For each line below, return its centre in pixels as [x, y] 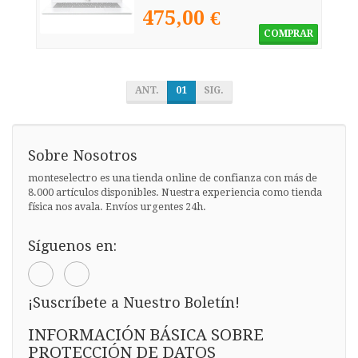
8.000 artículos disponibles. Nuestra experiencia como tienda [175, 193]
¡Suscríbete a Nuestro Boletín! [134, 303]
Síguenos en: [72, 246]
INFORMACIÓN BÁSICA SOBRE [146, 335]
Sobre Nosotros [83, 156]
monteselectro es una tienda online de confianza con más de [173, 178]
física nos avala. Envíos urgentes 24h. [117, 207]
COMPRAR [288, 34]
